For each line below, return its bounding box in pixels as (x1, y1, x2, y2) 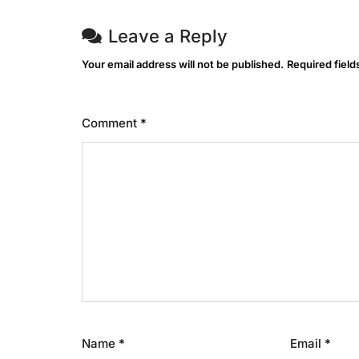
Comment (82, 115, 140, 131)
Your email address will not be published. (82, 57, 284, 71)
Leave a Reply (108, 25, 228, 46)
